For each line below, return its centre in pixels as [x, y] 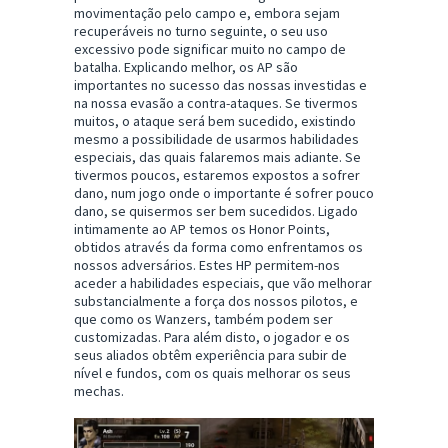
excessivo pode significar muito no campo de [210, 48]
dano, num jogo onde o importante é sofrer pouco [224, 192]
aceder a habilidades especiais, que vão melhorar [223, 282]
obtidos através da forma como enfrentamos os [218, 246]
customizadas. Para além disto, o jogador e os [212, 336]
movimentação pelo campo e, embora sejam [207, 12]
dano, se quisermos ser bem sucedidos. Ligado [216, 210]
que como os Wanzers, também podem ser [203, 318]
